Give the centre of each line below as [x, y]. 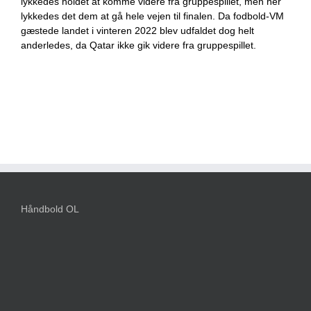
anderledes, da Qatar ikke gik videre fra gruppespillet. [138, 45]
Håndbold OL [50, 209]
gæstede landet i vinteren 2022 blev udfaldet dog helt [137, 31]
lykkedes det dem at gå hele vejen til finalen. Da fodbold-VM [152, 16]
